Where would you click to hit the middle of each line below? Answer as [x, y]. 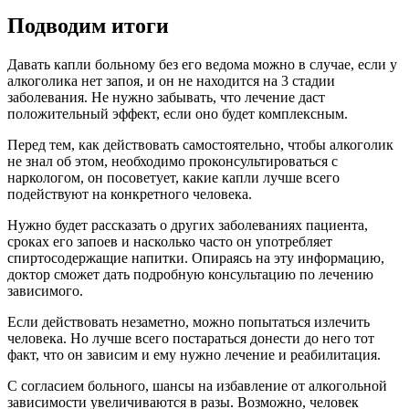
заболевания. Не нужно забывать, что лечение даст [166, 97]
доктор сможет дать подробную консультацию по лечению [190, 274]
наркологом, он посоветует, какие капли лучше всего [173, 177]
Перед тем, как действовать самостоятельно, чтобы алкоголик [200, 144]
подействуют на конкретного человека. [130, 194]
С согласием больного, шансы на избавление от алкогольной [197, 385]
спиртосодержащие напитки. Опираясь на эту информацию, [196, 257]
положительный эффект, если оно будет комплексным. [178, 113]
